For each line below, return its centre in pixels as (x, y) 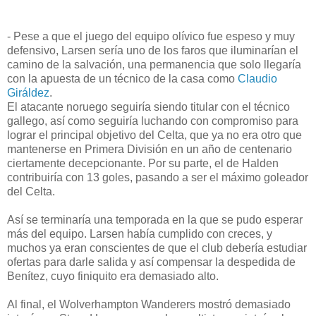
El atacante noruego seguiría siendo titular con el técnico (148, 107)
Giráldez (28, 92)
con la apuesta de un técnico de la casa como (122, 78)
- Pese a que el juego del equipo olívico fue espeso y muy (151, 36)
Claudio (257, 78)
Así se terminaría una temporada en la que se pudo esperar (155, 219)
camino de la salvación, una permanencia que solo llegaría (154, 64)
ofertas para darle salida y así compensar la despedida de (151, 262)
